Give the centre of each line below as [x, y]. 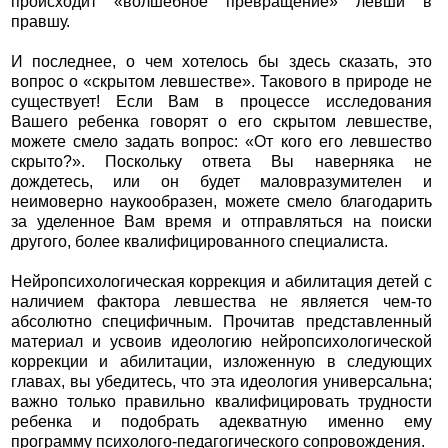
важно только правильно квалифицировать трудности [221, 402]
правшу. [40, 22]
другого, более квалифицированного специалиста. [199, 242]
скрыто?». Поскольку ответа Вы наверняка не [221, 162]
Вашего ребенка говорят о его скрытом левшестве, [221, 122]
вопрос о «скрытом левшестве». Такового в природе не [221, 82]
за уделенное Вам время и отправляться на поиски [221, 222]
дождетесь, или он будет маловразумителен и [221, 182]
